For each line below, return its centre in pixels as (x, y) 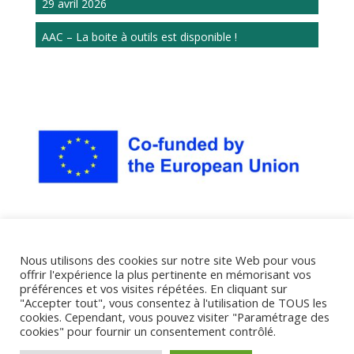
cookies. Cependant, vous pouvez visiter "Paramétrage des (175, 317)
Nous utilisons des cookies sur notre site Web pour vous (168, 260)
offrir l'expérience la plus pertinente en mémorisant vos (166, 275)
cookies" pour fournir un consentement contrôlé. (148, 331)
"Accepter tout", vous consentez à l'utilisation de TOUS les (173, 303)
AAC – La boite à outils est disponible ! (139, 36)
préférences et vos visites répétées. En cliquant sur (154, 289)
